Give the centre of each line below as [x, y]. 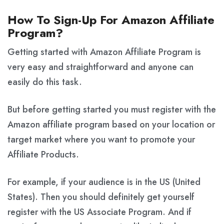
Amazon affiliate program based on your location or [111, 124]
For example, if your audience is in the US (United [104, 182]
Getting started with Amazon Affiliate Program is [104, 52]
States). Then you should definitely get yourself [101, 197]
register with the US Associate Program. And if [99, 212]
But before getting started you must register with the [112, 109]
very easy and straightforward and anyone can [100, 67]
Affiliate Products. [43, 154]
